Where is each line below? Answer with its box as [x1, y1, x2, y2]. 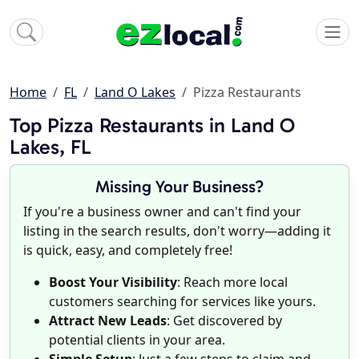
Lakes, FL [10, 135, 91, 160]
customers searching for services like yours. [49, 292, 316, 311]
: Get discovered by [167, 312, 282, 330]
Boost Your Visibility [49, 273, 177, 292]
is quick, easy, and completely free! [23, 241, 232, 260]
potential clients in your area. [49, 331, 225, 349]
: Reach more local [177, 273, 288, 292]
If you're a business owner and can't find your [23, 203, 301, 221]
